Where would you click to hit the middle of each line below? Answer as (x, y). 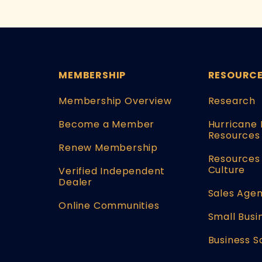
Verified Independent (112, 171)
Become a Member (107, 124)
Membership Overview (115, 101)
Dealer (76, 182)
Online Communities (109, 205)
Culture (227, 170)
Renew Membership (108, 147)
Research (232, 101)
